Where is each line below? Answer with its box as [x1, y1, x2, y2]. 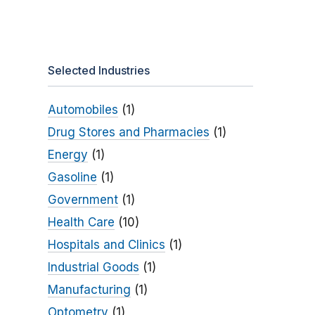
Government [47, 193, 118, 207]
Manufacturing [47, 283, 131, 297]
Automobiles [47, 103, 118, 117]
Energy [47, 148, 88, 162]
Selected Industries [47, 63, 150, 78]
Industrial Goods [47, 260, 139, 275]
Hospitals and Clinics [47, 238, 165, 252]
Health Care [47, 215, 115, 230]
